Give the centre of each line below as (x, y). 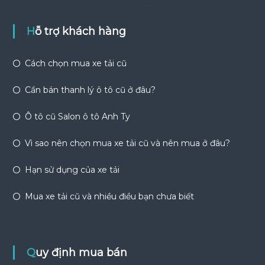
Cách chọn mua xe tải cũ (75, 63)
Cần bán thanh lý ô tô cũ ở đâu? (90, 90)
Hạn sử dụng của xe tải (72, 169)
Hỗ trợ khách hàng (80, 31)
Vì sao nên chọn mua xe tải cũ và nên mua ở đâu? (127, 143)
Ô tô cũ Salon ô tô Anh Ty (77, 116)
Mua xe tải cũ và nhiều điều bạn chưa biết (109, 196)
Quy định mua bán (81, 252)
